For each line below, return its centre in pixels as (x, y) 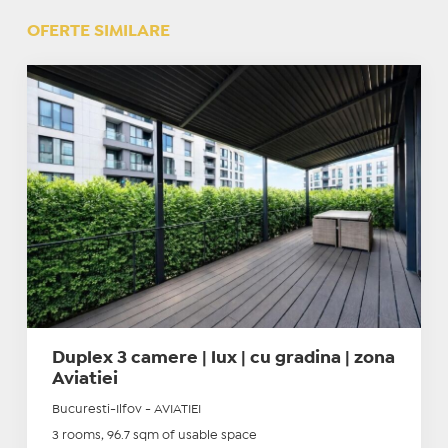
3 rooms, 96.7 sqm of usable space (154, 435)
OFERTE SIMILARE (98, 31)
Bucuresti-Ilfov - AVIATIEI (126, 409)
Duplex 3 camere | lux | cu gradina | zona (223, 358)
